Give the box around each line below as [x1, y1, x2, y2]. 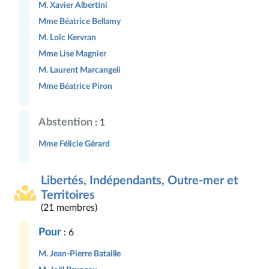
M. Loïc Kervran [38, 33, 96, 42]
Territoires [41, 189, 95, 201]
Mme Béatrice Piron [38, 82, 112, 91]
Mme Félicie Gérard [38, 139, 110, 148]
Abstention [38, 117, 92, 127]
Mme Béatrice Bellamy [38, 17, 121, 26]
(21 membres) [41, 203, 97, 213]
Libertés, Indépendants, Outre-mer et [41, 175, 238, 187]
